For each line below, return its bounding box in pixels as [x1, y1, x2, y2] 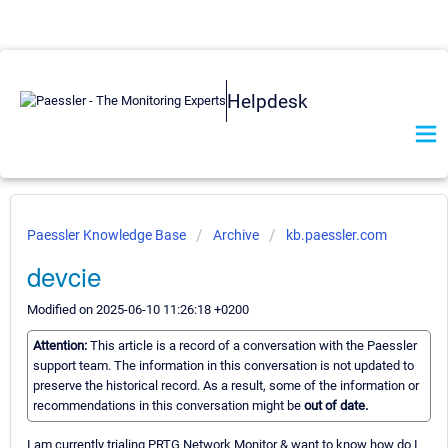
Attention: [33, 338, 90, 354]
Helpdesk [227, 89, 308, 113]
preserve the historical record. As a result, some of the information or [33, 378, 419, 394]
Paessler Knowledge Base [27, 227, 189, 243]
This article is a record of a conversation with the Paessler [90, 338, 417, 354]
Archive [213, 227, 259, 243]
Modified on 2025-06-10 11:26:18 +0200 [27, 302, 249, 317]
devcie [27, 257, 101, 294]
